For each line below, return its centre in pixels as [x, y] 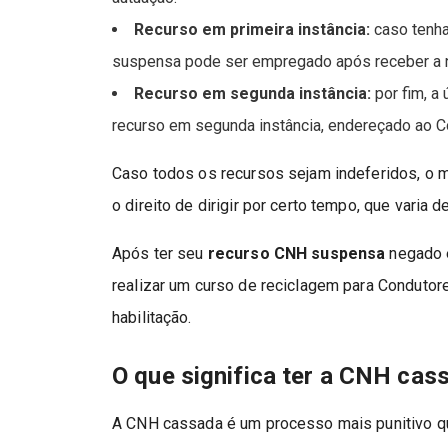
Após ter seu [160, 253]
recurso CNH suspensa [296, 253]
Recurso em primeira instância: [252, 29]
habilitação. [152, 317]
